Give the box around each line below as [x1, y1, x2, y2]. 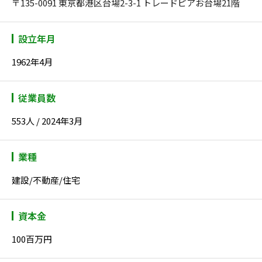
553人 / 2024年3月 [12, 115, 82, 127]
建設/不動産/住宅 [12, 174, 80, 187]
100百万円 [12, 233, 52, 246]
